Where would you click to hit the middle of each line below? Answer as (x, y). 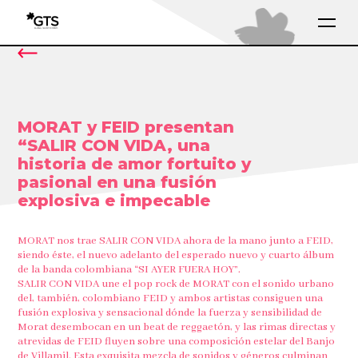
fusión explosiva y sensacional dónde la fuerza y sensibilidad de (170, 313)
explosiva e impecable (114, 201)
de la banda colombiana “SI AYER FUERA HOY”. (129, 270)
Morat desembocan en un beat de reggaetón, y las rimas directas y (177, 327)
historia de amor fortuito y (135, 164)
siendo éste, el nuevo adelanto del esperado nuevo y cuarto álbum (176, 255)
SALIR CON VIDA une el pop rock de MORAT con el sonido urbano (176, 284)
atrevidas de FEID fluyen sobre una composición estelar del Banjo (177, 342)
